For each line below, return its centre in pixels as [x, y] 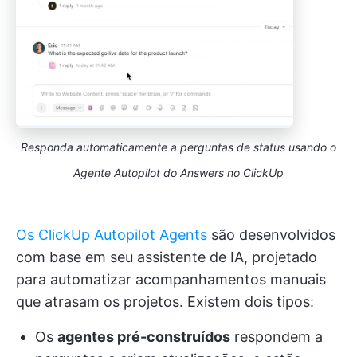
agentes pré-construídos [144, 337]
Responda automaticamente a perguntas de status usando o [178, 147]
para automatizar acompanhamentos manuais [171, 280]
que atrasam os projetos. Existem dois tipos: [165, 302]
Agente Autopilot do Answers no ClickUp [178, 173]
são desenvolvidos [271, 235]
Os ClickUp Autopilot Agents [112, 235]
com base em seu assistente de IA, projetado [167, 257]
